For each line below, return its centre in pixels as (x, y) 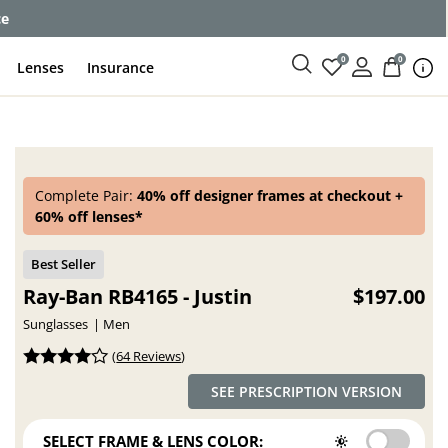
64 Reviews (149, 355)
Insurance (121, 67)
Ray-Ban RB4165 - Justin (138, 296)
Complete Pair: (86, 195)
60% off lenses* (89, 216)
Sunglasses (56, 324)
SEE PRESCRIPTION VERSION (306, 392)
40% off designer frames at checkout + (270, 195)
